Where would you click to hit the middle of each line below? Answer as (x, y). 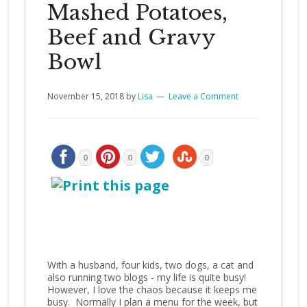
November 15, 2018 (85, 96)
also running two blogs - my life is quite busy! (148, 277)
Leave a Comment (203, 96)
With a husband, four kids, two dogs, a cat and (150, 265)
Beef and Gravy (131, 37)
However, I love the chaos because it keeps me (152, 290)
